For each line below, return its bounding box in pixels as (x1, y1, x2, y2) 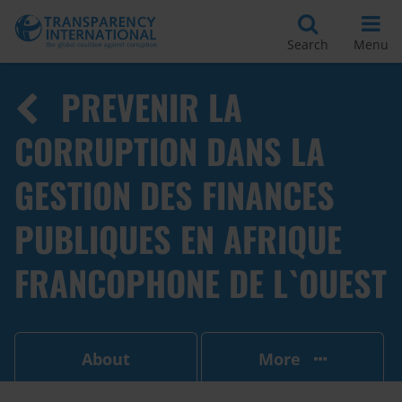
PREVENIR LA (61, 82, 242, 132)
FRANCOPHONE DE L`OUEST (14, 258, 387, 308)
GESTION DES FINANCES (14, 170, 335, 220)
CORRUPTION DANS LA (14, 126, 325, 176)
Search (287, 35, 328, 53)
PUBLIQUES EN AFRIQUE (14, 214, 342, 264)
